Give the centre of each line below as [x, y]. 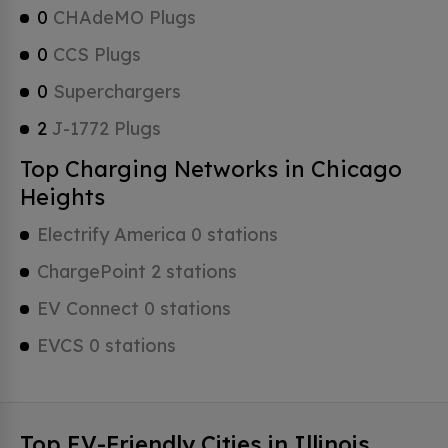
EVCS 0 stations [106, 345]
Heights [62, 197]
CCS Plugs [94, 54]
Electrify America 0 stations [157, 234]
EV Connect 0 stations [134, 308]
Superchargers [114, 91]
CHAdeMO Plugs [122, 17]
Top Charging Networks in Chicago [211, 169]
